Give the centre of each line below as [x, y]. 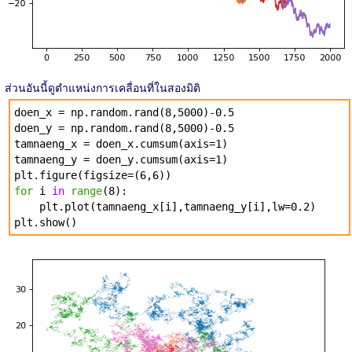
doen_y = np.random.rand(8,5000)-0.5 [124, 128]
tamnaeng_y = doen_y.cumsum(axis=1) [121, 159]
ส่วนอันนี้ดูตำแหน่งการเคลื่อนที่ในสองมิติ [103, 87]
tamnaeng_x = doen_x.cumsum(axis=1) [121, 143]
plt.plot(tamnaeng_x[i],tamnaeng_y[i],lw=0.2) [165, 206]
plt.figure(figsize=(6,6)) [93, 175]
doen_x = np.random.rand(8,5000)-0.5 [124, 112]
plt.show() [46, 222]
